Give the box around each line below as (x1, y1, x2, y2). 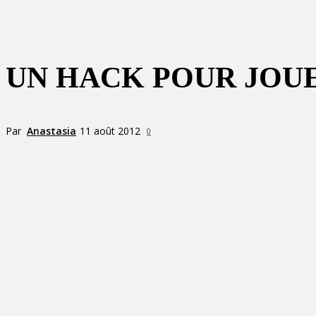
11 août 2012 (80, 124, 140, 138)
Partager (59, 151, 96, 162)
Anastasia (27, 123, 76, 138)
